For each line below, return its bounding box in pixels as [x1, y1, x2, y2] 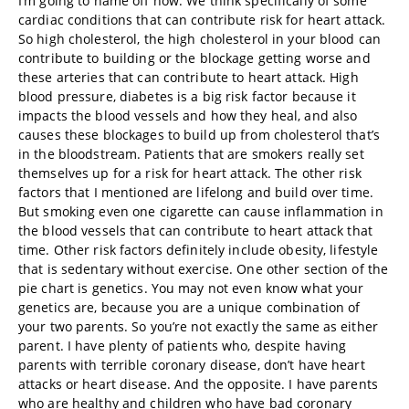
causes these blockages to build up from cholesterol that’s [18, 126, 380, 143]
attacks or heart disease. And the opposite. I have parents [18, 375, 378, 393]
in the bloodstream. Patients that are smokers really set [18, 145, 364, 163]
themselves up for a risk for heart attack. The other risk [18, 164, 362, 182]
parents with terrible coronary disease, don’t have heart [18, 356, 365, 373]
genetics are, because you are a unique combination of [18, 299, 361, 316]
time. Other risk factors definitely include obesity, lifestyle [18, 241, 379, 258]
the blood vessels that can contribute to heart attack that [18, 222, 372, 239]
